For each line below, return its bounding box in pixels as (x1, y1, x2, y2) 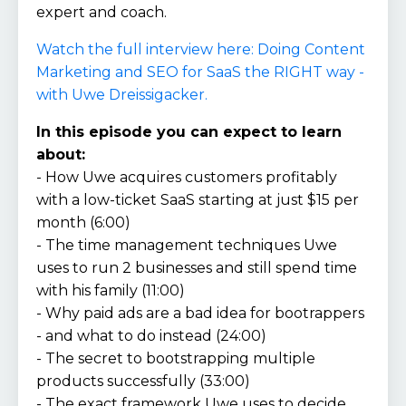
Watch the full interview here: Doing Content (36, 41, 365, 59)
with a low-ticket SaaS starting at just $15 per (36, 191, 359, 209)
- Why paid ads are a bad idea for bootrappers (36, 304, 364, 323)
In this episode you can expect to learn (36, 123, 342, 141)
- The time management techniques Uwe (36, 237, 337, 255)
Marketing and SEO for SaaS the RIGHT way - (36, 63, 364, 82)
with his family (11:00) (36, 282, 185, 300)
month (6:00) (36, 214, 130, 232)
